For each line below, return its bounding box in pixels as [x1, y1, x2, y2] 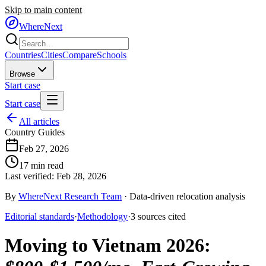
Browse [9, 69, 35, 78]
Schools [97, 50, 126, 60]
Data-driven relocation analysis [129, 191, 245, 201]
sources [138, 211, 166, 221]
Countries [5, 50, 41, 60]
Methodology [77, 211, 128, 221]
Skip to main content [5, 5, 82, 15]
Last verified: [5, 171, 54, 181]
